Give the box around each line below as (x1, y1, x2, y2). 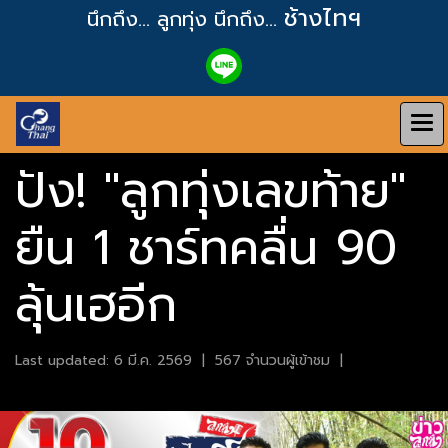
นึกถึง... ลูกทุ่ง (87, 4, 214, 34)
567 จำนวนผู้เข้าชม (215, 350, 330, 371)
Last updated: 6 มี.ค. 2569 (15, 350, 192, 371)
